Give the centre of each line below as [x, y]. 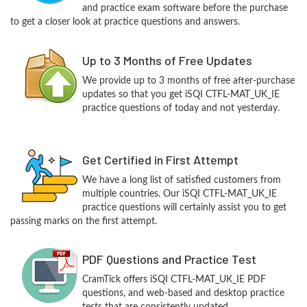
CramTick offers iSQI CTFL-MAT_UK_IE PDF [174, 280]
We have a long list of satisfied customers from [181, 180]
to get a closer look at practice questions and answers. [125, 22]
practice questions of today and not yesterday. [181, 108]
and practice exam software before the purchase [185, 8]
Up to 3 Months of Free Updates [167, 60]
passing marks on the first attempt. [84, 221]
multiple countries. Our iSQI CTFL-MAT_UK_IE [179, 194]
